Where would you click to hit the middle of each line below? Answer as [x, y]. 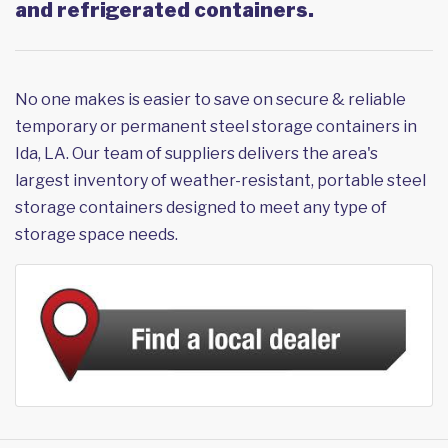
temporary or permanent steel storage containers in [216, 127]
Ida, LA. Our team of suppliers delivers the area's [196, 154]
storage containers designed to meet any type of [201, 208]
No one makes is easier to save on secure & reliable [210, 100]
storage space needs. [96, 235]
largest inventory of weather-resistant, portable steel [220, 181]
